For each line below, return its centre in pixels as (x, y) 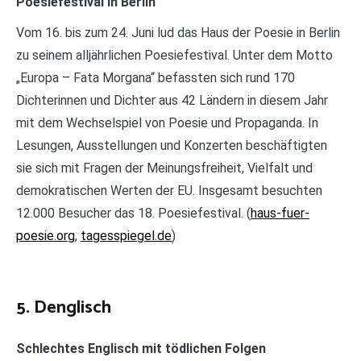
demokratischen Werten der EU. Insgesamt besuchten (169, 191)
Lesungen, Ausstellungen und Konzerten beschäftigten (172, 146)
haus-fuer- (280, 214)
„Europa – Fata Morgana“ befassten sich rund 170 (156, 78)
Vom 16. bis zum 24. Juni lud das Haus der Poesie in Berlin (178, 33)
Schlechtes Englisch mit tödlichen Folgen (141, 349)
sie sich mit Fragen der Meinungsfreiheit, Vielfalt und (164, 168)
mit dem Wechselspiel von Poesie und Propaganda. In (167, 123)
